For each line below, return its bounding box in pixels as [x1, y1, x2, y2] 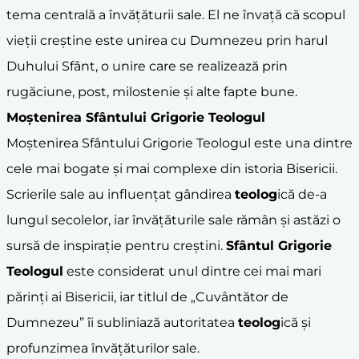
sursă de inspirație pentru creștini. [6, 237, 226, 253]
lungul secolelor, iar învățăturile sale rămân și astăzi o [6, 212, 341, 228]
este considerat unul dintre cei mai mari [63, 263, 321, 279]
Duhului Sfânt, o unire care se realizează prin [6, 58, 288, 74]
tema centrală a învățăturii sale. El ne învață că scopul [6, 6, 345, 22]
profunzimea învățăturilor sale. [6, 340, 200, 356]
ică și [280, 314, 311, 330]
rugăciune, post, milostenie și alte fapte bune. [6, 83, 297, 99]
